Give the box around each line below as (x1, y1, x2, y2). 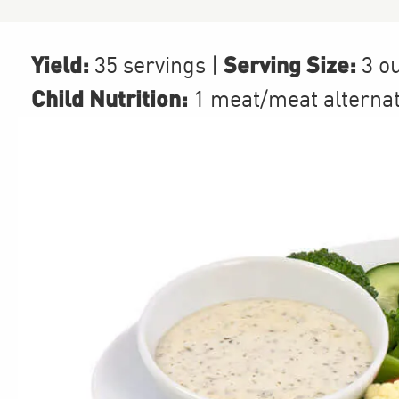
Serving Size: (218, 51, 356, 77)
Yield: (31, 51, 89, 77)
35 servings (94, 55, 206, 78)
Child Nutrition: (31, 85, 188, 111)
